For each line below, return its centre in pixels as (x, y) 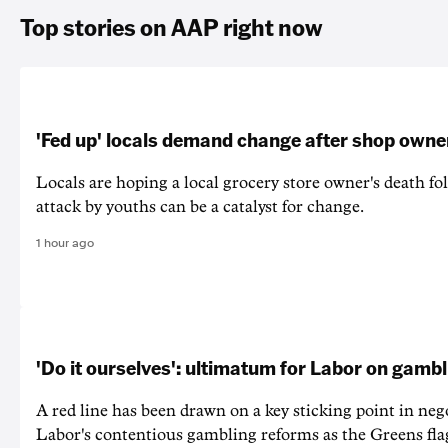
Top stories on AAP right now (171, 27)
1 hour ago (65, 243)
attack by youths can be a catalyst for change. (200, 207)
